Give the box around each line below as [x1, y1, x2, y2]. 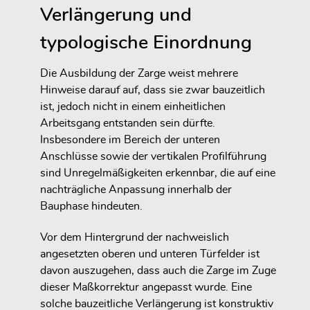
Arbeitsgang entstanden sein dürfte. [40, 118, 215, 129]
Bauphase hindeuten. [40, 201, 143, 212]
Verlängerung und [40, 6, 192, 25]
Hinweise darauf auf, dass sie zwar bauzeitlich [40, 84, 265, 96]
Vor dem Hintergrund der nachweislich [40, 232, 229, 244]
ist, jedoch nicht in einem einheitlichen [40, 101, 226, 113]
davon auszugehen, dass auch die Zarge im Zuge [40, 265, 276, 277]
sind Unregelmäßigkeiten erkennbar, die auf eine [40, 167, 275, 179]
